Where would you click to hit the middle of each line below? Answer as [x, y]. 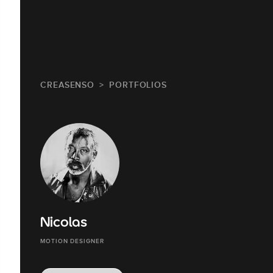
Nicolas [64, 223]
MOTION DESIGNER [72, 241]
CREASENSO [68, 84]
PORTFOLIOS [138, 84]
